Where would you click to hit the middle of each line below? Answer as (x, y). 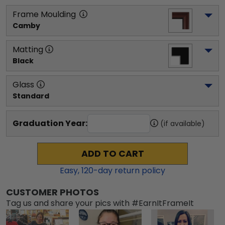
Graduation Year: (50, 123)
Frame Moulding (44, 14)
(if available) (183, 124)
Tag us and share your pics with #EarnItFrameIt (100, 203)
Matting (28, 49)
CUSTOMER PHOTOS (52, 192)
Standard (31, 96)
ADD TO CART (113, 154)
